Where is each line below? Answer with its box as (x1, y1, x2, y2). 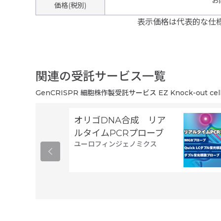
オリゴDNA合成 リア (74, 115, 166, 126)
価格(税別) (54, 1, 86, 10)
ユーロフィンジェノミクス (74, 140, 157, 148)
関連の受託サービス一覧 (36, 69, 166, 83)
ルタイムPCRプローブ (74, 128, 164, 139)
